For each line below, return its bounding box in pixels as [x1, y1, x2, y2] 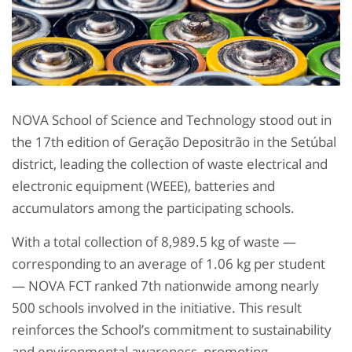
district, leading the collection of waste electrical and [12, 155, 328, 174]
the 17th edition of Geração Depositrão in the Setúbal [12, 133, 336, 152]
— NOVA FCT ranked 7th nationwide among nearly [12, 277, 319, 295]
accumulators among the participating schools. [12, 199, 295, 218]
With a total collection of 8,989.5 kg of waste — [12, 233, 296, 251]
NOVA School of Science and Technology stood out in [12, 111, 332, 130]
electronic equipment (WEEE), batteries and [12, 177, 275, 196]
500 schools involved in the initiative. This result [12, 299, 302, 317]
